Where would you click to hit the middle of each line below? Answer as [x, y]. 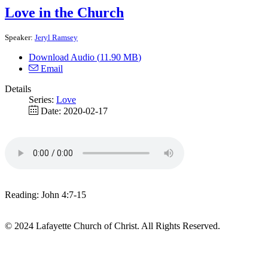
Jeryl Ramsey [56, 37]
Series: [42, 99]
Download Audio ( [64, 57]
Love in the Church [64, 12]
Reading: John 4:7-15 [45, 194]
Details [18, 89]
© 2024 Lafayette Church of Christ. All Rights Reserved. [112, 226]
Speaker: [20, 37]
